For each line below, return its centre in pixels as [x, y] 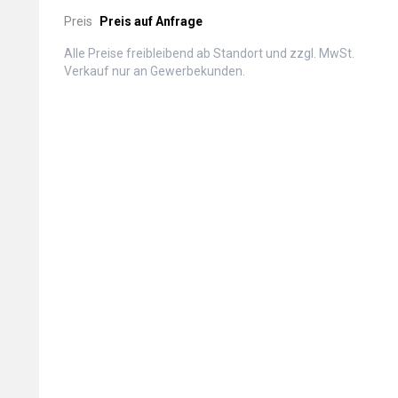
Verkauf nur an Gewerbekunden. [155, 71]
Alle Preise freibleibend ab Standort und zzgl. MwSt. [209, 53]
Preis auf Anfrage [151, 21]
